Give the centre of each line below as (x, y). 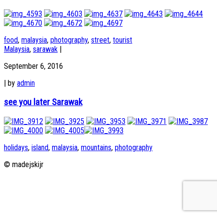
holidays (16, 147)
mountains (96, 147)
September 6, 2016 (33, 66)
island (40, 147)
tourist (123, 40)
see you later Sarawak (43, 102)
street (100, 40)
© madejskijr (24, 164)
